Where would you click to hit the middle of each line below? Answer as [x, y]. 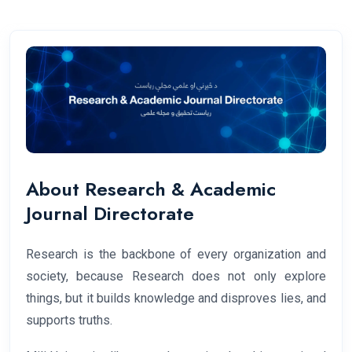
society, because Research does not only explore [176, 277]
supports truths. [69, 321]
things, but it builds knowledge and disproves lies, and [176, 299]
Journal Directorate [110, 214]
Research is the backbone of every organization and [176, 255]
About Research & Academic [151, 189]
